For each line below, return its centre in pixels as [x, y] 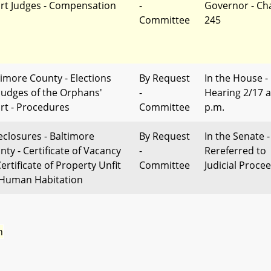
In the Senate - [237, 136]
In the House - [236, 78]
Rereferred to [235, 151]
